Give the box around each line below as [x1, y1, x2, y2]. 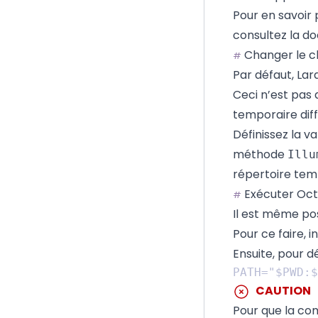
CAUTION [256, 283, 311, 299]
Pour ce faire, [233, 226, 309, 242]
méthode [233, 146, 287, 163]
